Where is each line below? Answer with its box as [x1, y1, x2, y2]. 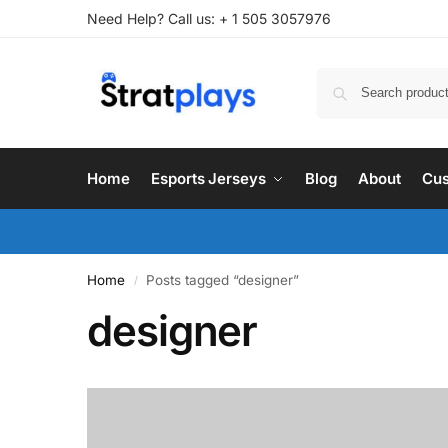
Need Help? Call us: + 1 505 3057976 [87, 10, 331, 27]
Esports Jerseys [151, 169, 266, 188]
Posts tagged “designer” [146, 272, 300, 288]
